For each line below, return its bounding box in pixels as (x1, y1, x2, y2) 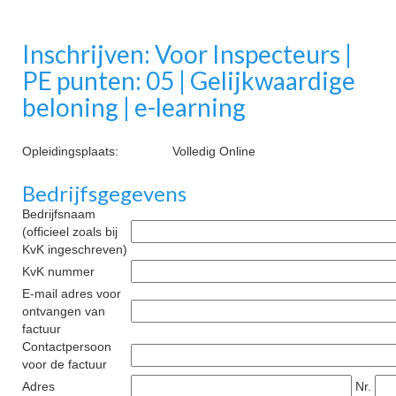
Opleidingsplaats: (22, 144, 118, 158)
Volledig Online (172, 144, 255, 158)
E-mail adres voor (22, 286, 121, 301)
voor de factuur (22, 357, 107, 371)
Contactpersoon (22, 339, 111, 354)
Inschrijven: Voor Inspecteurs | (22, 39, 352, 69)
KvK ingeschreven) (22, 242, 127, 256)
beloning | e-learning (22, 92, 246, 122)
